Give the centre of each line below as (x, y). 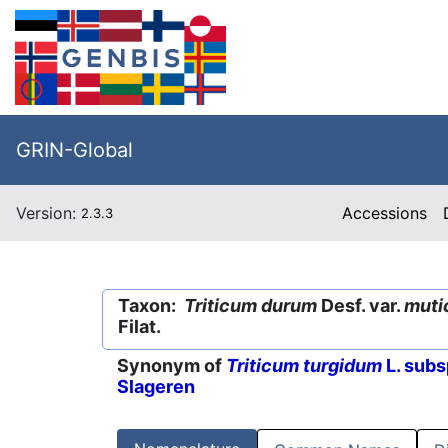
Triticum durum (250, 305)
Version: (48, 213)
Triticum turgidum (304, 366)
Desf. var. (360, 305)
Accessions (385, 213)
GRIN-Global (74, 150)
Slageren (156, 387)
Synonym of (171, 366)
